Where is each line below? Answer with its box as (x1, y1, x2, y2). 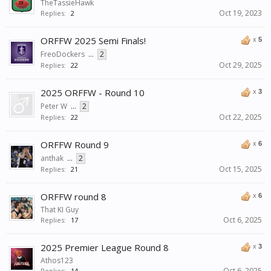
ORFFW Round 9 (41, 139, 109, 151)
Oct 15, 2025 (219, 164, 262, 175)
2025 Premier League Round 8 (41, 241, 169, 254)
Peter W (41, 101, 67, 112)
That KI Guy (41, 204, 79, 215)
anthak (41, 153, 64, 164)
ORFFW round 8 (41, 191, 106, 203)
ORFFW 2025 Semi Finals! (41, 34, 146, 47)
